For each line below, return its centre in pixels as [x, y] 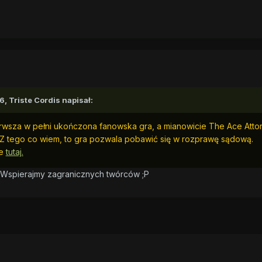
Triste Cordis [34, 100]
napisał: [76, 100]
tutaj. [14, 152]
